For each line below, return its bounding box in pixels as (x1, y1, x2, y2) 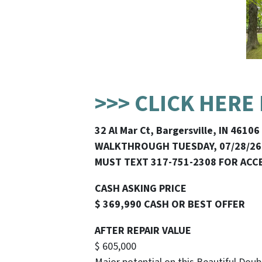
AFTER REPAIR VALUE (95, 223, 191, 238)
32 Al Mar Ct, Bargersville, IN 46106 (95, 123, 260, 138)
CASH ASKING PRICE (95, 181, 187, 196)
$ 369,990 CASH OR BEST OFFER (95, 196, 245, 212)
